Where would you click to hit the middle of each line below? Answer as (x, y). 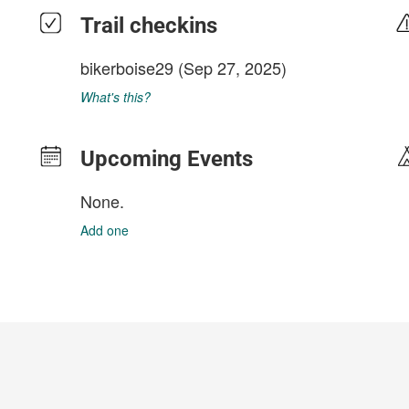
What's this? (115, 97)
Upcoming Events (167, 159)
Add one (105, 230)
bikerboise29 (127, 68)
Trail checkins (149, 26)
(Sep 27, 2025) (230, 68)
